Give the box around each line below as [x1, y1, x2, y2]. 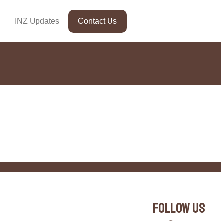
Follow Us [153, 199, 205, 217]
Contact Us [78, 17, 117, 25]
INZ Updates [15, 17, 59, 25]
